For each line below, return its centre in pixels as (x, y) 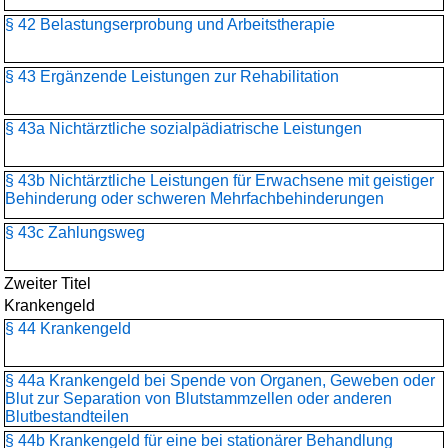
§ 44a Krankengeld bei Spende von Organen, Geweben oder (220, 380)
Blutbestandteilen (67, 416)
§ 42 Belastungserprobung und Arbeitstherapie (170, 24)
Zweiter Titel (47, 283)
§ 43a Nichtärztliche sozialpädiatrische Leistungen (183, 128)
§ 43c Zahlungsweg (75, 232)
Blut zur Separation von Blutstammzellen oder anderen (198, 398)
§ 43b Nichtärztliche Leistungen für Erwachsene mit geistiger (219, 180)
